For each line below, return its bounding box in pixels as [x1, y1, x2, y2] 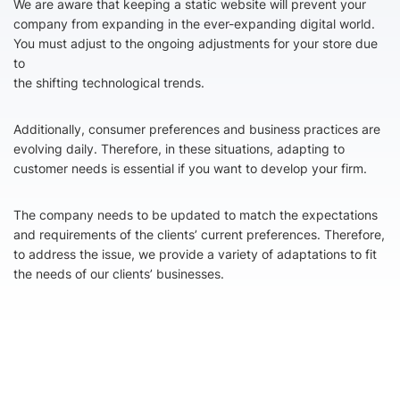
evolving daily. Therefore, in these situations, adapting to [13, 141, 345, 156]
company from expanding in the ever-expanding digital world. [13, 16, 375, 31]
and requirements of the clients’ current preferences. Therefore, [13, 227, 385, 242]
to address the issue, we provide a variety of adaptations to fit [13, 246, 377, 262]
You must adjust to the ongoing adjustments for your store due [13, 36, 378, 51]
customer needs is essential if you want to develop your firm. [13, 161, 367, 176]
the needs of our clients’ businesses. [13, 266, 224, 281]
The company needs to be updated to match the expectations [13, 207, 378, 222]
